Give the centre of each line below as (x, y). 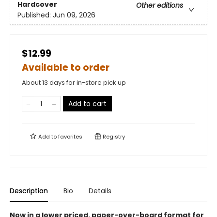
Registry (113, 137)
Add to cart (87, 104)
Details (100, 191)
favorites (70, 137)
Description (29, 191)
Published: (35, 15)
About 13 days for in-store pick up (74, 83)
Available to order (66, 68)
